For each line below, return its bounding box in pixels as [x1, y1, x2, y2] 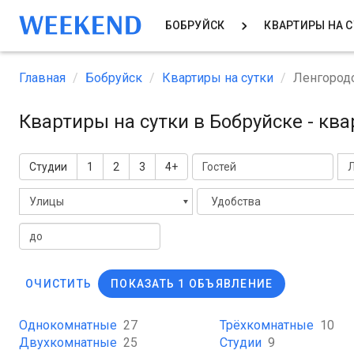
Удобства [211, 195, 261, 208]
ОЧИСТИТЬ [25, 277, 92, 290]
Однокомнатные [19, 318, 117, 333]
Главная [19, 70, 66, 85]
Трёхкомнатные [219, 318, 314, 333]
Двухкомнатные [19, 335, 117, 350]
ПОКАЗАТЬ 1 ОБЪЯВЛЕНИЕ [111, 277, 273, 290]
